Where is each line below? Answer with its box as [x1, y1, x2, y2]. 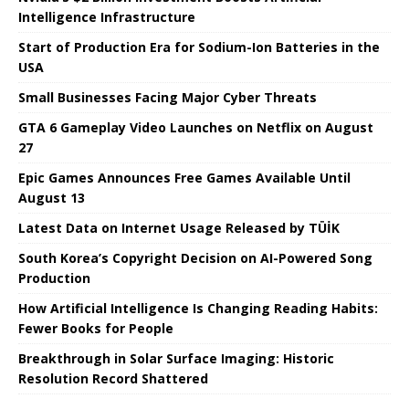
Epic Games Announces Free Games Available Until [18, 168, 351, 186]
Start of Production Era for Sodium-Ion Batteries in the [18, 37, 380, 56]
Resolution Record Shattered [18, 369, 208, 387]
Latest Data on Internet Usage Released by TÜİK [18, 218, 340, 236]
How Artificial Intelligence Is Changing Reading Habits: [18, 299, 378, 317]
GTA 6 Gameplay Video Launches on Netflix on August [18, 118, 373, 136]
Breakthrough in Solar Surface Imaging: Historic [18, 349, 334, 367]
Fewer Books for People [18, 319, 173, 337]
